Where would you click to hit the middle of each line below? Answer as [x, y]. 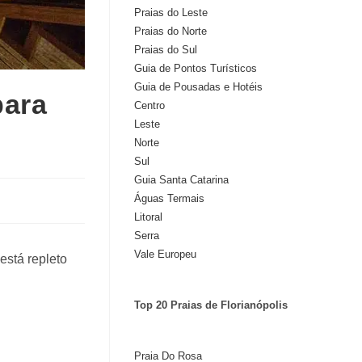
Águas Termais [169, 198]
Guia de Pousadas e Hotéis [198, 87]
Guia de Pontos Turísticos [196, 68]
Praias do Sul [166, 50]
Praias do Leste [171, 13]
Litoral [148, 217]
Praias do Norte [170, 31]
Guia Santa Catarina [181, 180]
